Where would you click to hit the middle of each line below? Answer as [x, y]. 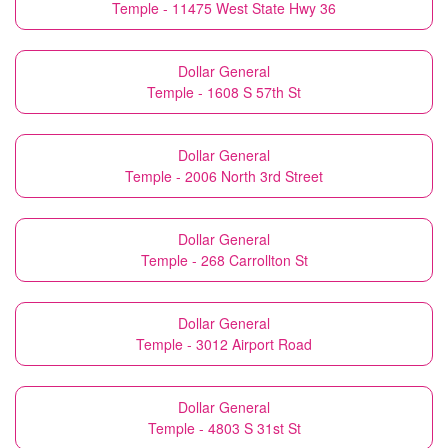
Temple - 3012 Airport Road [224, 344]
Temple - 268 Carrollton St [224, 260]
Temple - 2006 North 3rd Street [224, 176]
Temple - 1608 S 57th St [224, 92]
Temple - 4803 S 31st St [224, 428]
